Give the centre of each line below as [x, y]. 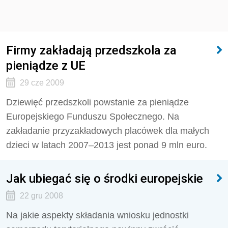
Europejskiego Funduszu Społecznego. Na [93, 117]
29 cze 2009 [42, 83]
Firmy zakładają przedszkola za [91, 50]
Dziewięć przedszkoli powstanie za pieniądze [97, 102]
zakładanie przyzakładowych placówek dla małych [108, 131]
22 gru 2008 [41, 196]
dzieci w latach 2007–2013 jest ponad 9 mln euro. [107, 145]
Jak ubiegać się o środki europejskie [105, 178]
